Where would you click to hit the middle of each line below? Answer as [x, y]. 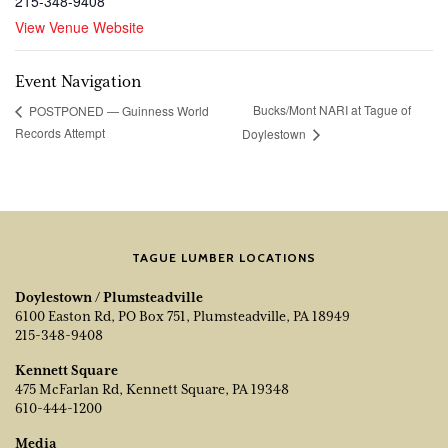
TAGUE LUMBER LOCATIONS [224, 257]
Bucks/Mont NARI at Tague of [332, 110]
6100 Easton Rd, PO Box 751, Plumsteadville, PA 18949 [182, 315]
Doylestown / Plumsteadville [109, 296]
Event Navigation [78, 81]
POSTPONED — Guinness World [117, 110]
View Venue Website [79, 26]
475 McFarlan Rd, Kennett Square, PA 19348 [152, 388]
